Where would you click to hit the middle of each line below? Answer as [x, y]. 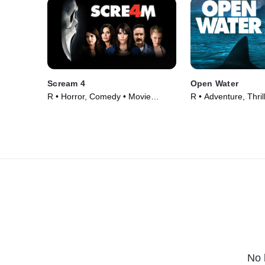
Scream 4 [66, 84]
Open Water [214, 84]
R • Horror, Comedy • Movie [99, 97]
